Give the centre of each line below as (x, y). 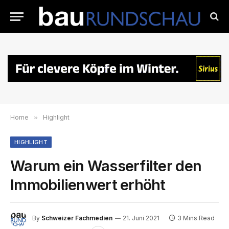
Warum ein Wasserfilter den (106, 166)
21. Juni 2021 (141, 218)
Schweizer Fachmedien (77, 218)
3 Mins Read (196, 218)
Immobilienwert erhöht (88, 185)
